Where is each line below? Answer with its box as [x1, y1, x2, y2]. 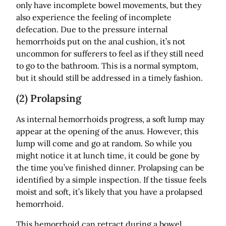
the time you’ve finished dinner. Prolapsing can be [16, 162, 204, 173]
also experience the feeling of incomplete [16, 12, 172, 22]
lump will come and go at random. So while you [16, 138, 192, 148]
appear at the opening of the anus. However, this [16, 126, 198, 136]
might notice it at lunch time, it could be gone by [16, 150, 199, 160]
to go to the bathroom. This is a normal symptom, [16, 60, 198, 71]
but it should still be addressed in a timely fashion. [16, 72, 203, 83]
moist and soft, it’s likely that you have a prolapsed [16, 186, 203, 197]
